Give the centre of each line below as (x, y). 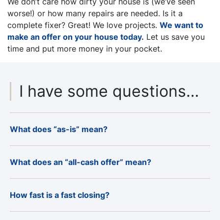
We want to (181, 25)
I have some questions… (109, 91)
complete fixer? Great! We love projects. (82, 25)
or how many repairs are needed (96, 13)
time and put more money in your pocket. (85, 48)
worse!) (21, 13)
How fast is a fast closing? (60, 195)
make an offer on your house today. (76, 37)
